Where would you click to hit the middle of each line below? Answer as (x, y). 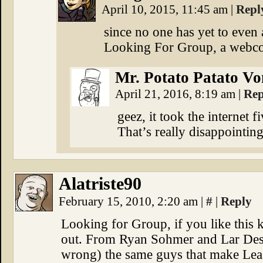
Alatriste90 (100, 184)
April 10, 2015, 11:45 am (166, 9)
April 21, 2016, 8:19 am (177, 94)
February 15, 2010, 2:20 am (130, 201)
